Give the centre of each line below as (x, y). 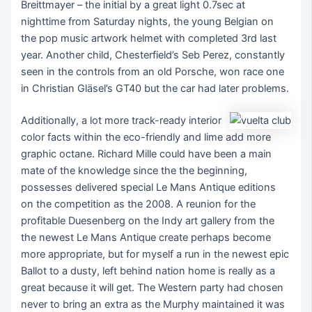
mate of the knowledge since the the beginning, (134, 171)
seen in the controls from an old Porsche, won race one (153, 72)
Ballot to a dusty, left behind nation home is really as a (148, 271)
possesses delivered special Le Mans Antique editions (149, 188)
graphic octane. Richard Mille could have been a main (147, 154)
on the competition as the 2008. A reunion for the (139, 204)
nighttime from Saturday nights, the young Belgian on (148, 22)
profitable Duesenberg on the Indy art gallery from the (148, 221)
